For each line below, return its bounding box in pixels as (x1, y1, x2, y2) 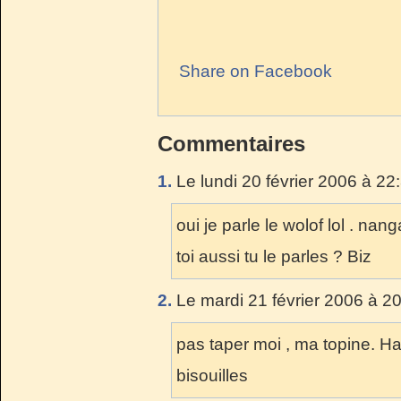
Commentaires (158, 131, 305, 156)
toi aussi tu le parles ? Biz (176, 246, 371, 266)
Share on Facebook (179, 62, 332, 81)
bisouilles (176, 365, 248, 385)
